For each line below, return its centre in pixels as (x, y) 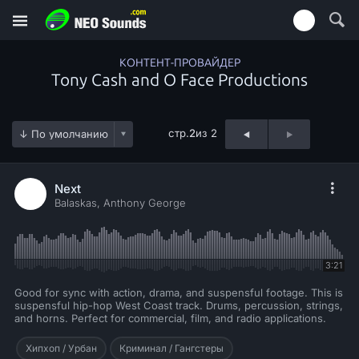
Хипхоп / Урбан (61, 349)
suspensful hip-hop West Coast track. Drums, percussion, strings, (179, 306)
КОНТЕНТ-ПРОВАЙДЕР (180, 63)
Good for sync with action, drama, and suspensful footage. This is (179, 293)
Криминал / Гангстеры (171, 349)
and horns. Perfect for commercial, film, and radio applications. (170, 319)
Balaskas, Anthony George (120, 203)
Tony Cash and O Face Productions (179, 80)
